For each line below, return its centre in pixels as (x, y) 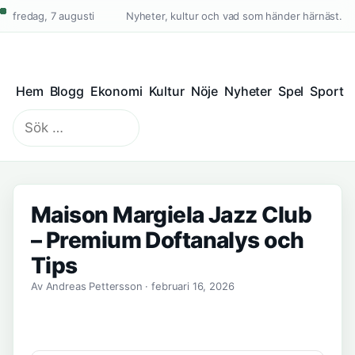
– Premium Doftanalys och (168, 240)
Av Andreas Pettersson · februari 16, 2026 (133, 286)
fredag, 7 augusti (54, 16)
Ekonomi (116, 91)
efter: (28, 138)
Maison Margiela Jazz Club (172, 215)
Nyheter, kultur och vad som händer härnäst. (234, 16)
